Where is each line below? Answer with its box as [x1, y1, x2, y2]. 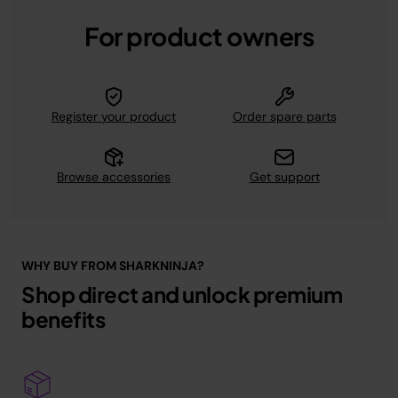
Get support [249, 168, 320, 185]
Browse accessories [57, 168, 171, 185]
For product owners [84, 20, 314, 52]
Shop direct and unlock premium [21, 280, 342, 307]
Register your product [52, 107, 176, 124]
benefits [21, 305, 105, 332]
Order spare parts [232, 107, 337, 124]
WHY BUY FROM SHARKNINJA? [21, 257, 204, 274]
